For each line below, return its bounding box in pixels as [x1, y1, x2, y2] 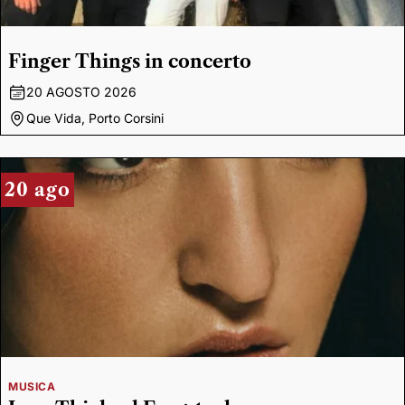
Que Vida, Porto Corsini [26, 110, 164, 126]
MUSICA [8, 380, 56, 393]
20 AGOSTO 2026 [26, 84, 137, 99]
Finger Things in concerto [8, 51, 251, 72]
